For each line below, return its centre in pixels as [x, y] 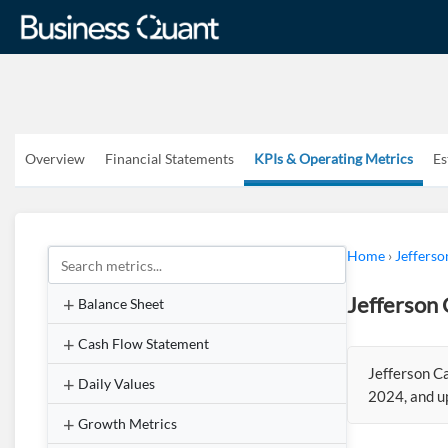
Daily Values [116, 383]
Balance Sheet [121, 303]
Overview [55, 158]
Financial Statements [169, 158]
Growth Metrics [127, 423]
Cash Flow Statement [143, 343]
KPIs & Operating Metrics [333, 158]
